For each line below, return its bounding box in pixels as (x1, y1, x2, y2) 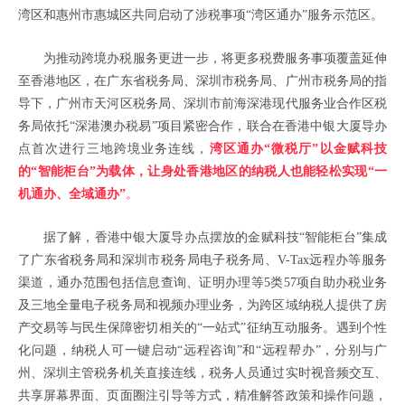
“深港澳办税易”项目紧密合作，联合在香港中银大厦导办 (69, 119, 388, 133)
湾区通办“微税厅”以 (209, 142, 334, 155)
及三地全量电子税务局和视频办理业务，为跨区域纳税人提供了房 (18, 298, 387, 312)
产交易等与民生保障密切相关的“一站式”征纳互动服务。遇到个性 (18, 321, 387, 334)
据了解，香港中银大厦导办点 (43, 231, 210, 244)
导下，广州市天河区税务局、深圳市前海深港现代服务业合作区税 (18, 97, 387, 110)
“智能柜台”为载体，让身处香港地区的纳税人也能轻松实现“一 (31, 165, 388, 178)
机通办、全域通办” (18, 187, 126, 201)
